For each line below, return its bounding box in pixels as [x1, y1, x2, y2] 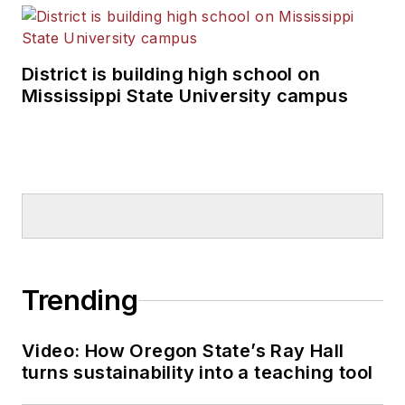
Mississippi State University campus [22, 85, 348, 108]
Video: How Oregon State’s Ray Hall [22, 340, 344, 363]
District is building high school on [22, 63, 320, 86]
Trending [22, 284, 138, 317]
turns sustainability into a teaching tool [22, 362, 373, 384]
